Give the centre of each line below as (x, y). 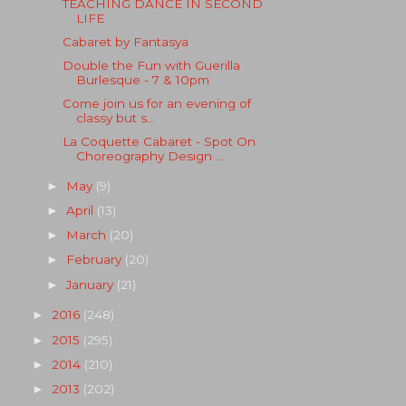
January (92, 284)
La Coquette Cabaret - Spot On (159, 142)
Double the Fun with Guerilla (151, 65)
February (96, 260)
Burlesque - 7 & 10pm (142, 79)
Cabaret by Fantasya (125, 41)
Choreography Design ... (150, 156)
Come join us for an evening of (156, 103)
